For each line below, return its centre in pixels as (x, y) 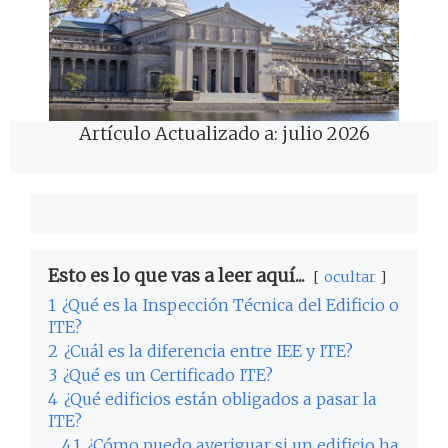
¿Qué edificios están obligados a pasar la (220, 399)
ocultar (350, 277)
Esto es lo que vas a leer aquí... (176, 276)
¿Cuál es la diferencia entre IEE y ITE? (208, 351)
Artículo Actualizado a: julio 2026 (224, 134)
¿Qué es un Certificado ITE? (168, 375)
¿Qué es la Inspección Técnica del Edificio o (230, 305)
